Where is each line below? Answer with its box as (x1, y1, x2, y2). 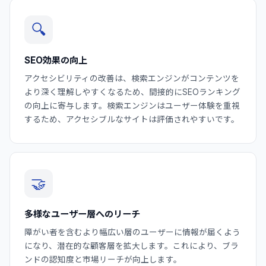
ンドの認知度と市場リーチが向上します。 (24, 254, 182, 264)
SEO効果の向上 (24, 54, 87, 66)
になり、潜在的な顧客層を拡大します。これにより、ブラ (24, 240, 239, 251)
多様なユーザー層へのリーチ (24, 208, 140, 220)
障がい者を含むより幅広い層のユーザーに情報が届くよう (24, 227, 240, 237)
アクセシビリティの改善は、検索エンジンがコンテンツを (24, 73, 239, 83)
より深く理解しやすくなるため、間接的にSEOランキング (24, 87, 240, 97)
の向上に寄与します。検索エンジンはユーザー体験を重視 (24, 100, 240, 110)
